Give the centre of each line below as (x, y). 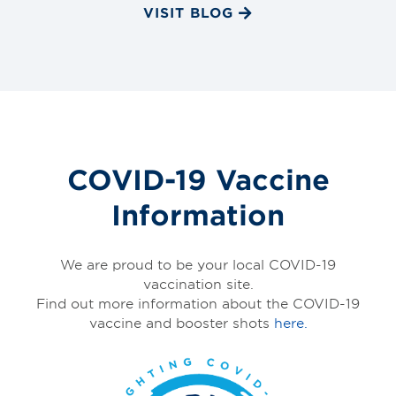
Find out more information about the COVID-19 (198, 303)
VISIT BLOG (188, 11)
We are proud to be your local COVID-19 (198, 264)
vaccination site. (198, 284)
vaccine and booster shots (181, 323)
